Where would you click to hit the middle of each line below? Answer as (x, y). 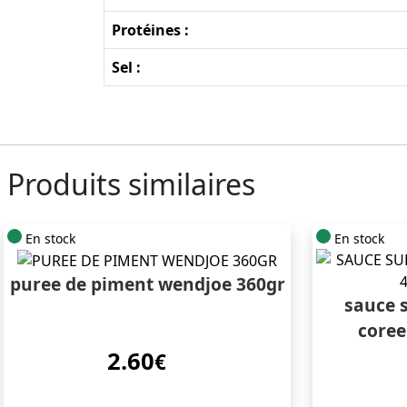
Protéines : (150, 30)
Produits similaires (131, 184)
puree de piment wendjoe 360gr (147, 284)
